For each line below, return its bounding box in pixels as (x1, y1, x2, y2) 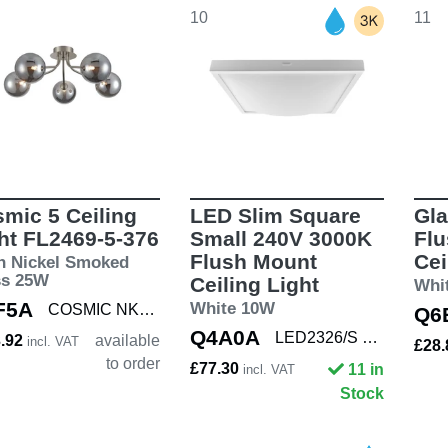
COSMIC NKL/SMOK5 (139, 301, 155, 319)
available (94, 332, 160, 350)
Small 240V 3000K (189, 227, 372, 251)
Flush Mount (189, 250, 317, 274)
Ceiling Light (189, 273, 319, 297)
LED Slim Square (189, 204, 361, 228)
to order (105, 355, 160, 373)
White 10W (189, 299, 275, 319)
